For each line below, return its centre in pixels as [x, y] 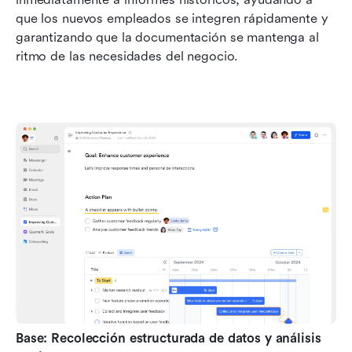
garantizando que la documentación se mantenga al [167, 38]
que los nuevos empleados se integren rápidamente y [172, 19]
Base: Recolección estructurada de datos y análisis [169, 339]
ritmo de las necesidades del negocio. [127, 57]
